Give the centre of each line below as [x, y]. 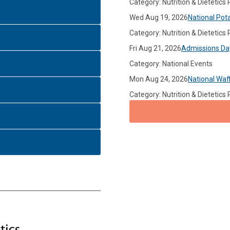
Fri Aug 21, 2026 [155, 48]
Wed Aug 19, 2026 [158, 17]
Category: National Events [171, 63]
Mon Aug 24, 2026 [158, 79]
